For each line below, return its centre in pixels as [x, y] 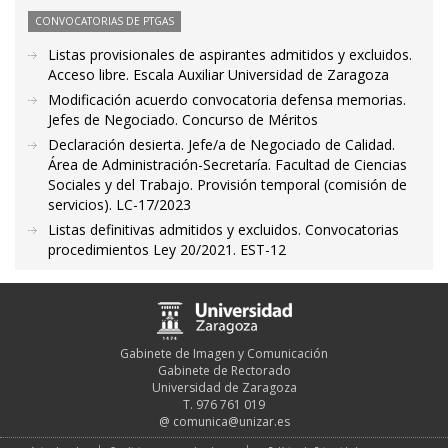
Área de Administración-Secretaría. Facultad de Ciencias [227, 164]
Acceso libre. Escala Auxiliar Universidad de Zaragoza [218, 74]
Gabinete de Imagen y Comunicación [224, 353]
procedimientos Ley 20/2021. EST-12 [167, 249]
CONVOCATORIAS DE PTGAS [104, 21]
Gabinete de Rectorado [224, 370]
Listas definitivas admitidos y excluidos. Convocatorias [223, 229]
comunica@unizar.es [231, 421]
